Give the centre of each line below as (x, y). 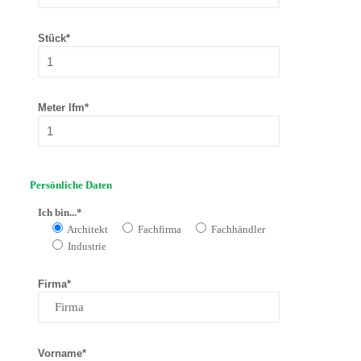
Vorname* (62, 353)
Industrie (87, 246)
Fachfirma (159, 229)
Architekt (87, 229)
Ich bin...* (60, 212)
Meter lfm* (63, 108)
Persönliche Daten (71, 185)
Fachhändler (238, 229)
